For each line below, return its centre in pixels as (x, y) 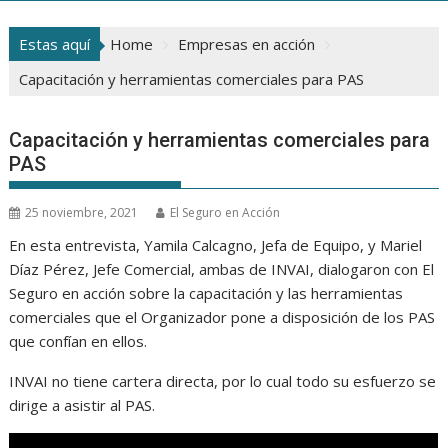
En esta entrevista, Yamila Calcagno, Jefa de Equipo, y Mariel (216, 245)
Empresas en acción (247, 44)
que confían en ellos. (78, 341)
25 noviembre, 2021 (82, 213)
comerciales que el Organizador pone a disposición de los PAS (222, 317)
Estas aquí (55, 44)
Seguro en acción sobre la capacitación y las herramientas (206, 293)
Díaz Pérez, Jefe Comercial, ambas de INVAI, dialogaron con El (222, 269)
